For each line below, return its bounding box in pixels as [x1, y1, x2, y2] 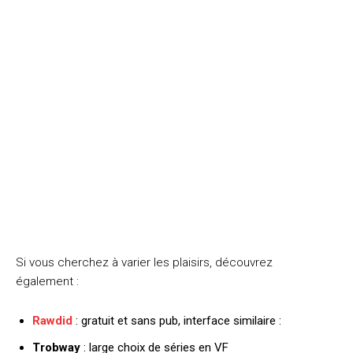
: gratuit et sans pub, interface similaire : [76, 313, 281, 328]
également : [16, 273, 79, 288]
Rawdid [32, 313, 72, 328]
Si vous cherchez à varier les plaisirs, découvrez [16, 255, 273, 269]
